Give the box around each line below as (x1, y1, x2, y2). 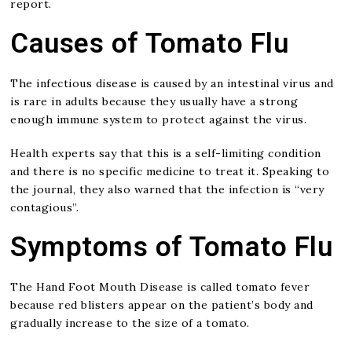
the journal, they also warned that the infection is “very (10, 181, 324, 196)
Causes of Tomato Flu (10, 27, 289, 60)
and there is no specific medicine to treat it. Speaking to (10, 163, 330, 178)
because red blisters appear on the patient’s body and (10, 297, 313, 312)
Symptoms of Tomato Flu (10, 230, 333, 263)
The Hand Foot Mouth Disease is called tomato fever (10, 279, 310, 294)
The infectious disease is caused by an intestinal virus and (10, 75, 334, 90)
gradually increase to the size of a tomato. (10, 315, 250, 330)
